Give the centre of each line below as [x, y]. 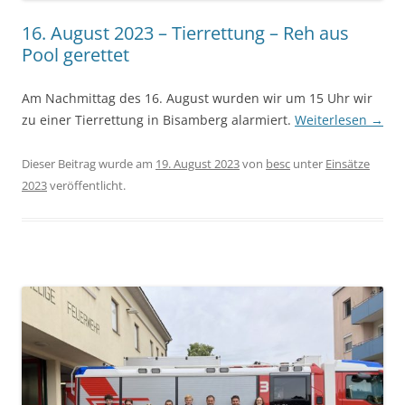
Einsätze [348, 164]
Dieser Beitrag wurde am [89, 164]
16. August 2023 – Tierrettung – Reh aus [185, 33]
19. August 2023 [198, 164]
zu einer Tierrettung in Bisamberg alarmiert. [158, 120]
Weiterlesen [333, 120]
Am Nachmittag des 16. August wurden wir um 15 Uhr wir [197, 99]
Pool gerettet [75, 55]
